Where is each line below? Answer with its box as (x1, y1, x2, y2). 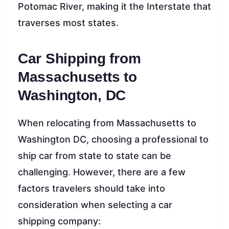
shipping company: (18, 216, 101, 227)
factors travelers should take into (18, 183, 165, 194)
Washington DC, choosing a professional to (18, 134, 209, 145)
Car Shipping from (18, 51, 141, 67)
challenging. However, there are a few (18, 167, 186, 178)
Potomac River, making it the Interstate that (18, 1, 211, 12)
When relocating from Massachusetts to (18, 118, 196, 129)
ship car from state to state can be (18, 150, 171, 162)
